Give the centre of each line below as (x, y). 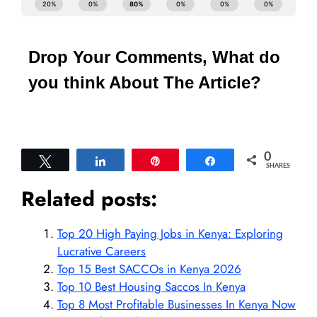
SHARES (278, 166)
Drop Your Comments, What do (154, 57)
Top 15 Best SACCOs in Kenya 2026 (149, 269)
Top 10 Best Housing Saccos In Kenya (151, 286)
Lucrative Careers (102, 251)
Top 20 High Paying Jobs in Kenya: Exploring (170, 233)
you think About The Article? (145, 82)
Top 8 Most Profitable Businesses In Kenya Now (177, 304)
